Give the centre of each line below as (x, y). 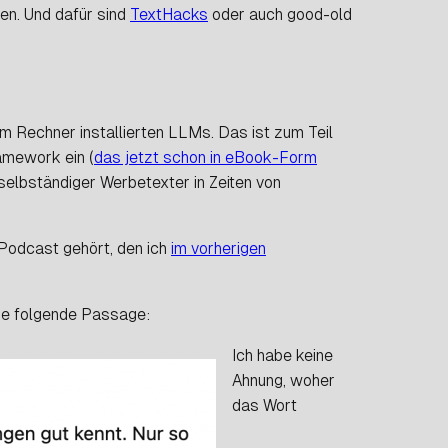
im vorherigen (218, 248)
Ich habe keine (282, 355)
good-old (319, 14)
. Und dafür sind (73, 14)
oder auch (247, 14)
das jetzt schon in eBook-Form (205, 157)
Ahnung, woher (283, 380)
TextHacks (169, 14)
